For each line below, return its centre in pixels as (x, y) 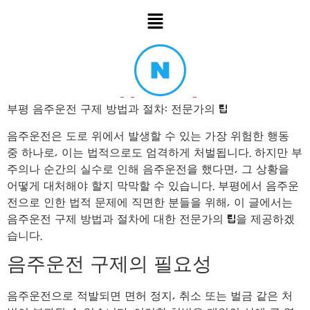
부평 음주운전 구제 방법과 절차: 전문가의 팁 (117, 110)
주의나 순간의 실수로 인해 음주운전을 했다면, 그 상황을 (148, 169)
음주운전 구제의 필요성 (109, 265)
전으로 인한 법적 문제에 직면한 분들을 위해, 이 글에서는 (150, 202)
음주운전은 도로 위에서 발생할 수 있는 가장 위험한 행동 (148, 136)
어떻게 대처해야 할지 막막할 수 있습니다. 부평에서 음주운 (153, 186)
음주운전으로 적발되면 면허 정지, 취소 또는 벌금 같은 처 (150, 297)
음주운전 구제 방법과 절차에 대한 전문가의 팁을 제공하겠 (151, 219)
